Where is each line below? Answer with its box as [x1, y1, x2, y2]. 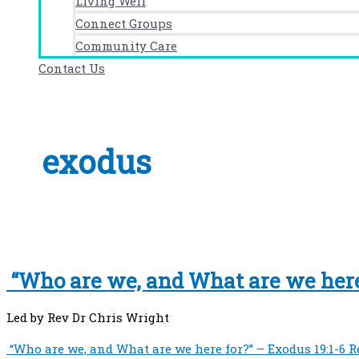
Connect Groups [75, 15, 172, 31]
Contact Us [38, 60, 105, 76]
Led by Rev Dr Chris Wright [6, 309, 169, 325]
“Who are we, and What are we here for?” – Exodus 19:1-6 [6, 340, 345, 357]
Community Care [75, 38, 177, 54]
